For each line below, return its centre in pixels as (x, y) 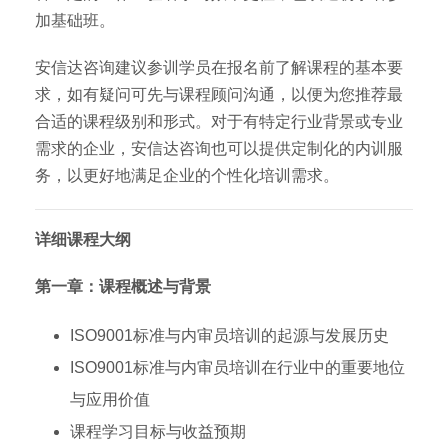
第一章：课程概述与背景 (123, 286)
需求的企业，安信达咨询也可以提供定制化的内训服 (219, 148)
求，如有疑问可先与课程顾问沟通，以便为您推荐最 (219, 94)
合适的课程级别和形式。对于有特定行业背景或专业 (219, 121)
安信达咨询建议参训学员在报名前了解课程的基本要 (219, 67)
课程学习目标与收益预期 (158, 431)
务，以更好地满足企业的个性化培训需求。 (187, 175)
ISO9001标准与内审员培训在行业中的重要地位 (237, 367)
